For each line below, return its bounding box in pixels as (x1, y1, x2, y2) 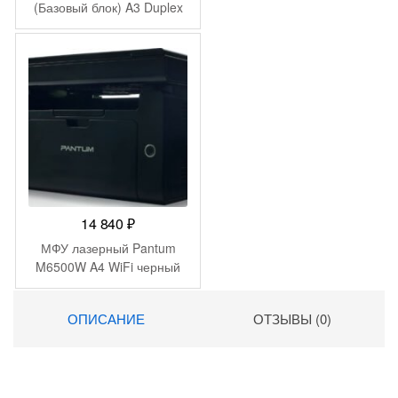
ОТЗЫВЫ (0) (252, 309, 331, 329)
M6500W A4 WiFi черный (36, 258, 180, 276)
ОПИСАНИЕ (68, 309, 145, 329)
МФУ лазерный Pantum (40, 239, 176, 258)
